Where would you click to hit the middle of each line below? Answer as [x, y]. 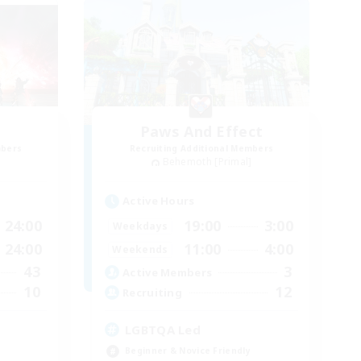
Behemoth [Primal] [207, 162]
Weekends [140, 249]
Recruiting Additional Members [201, 149]
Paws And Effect [201, 132]
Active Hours [159, 201]
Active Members [168, 272]
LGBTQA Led [163, 330]
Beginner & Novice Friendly [188, 351]
